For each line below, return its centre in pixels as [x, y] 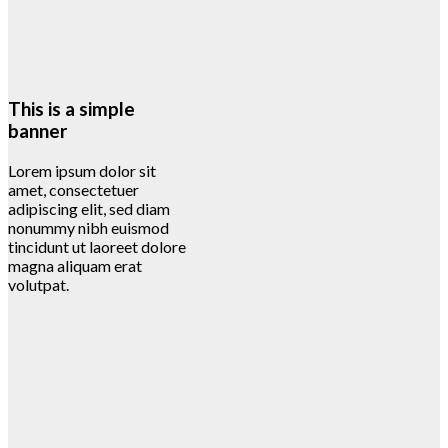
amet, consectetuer [73, 189]
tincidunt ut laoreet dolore [97, 246]
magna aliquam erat [75, 265]
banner [37, 131]
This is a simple [71, 109]
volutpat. [38, 284]
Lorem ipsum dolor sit [82, 170]
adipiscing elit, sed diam [89, 208]
